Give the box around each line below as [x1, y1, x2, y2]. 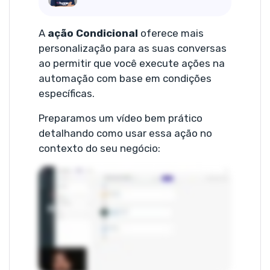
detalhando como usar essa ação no [39, 127, 212, 139]
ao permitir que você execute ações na [39, 57, 225, 69]
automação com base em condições [39, 72, 212, 84]
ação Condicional [48, 27, 138, 39]
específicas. [39, 87, 95, 99]
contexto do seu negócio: [39, 142, 160, 154]
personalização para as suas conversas [39, 42, 227, 54]
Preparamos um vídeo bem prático [39, 112, 202, 124]
